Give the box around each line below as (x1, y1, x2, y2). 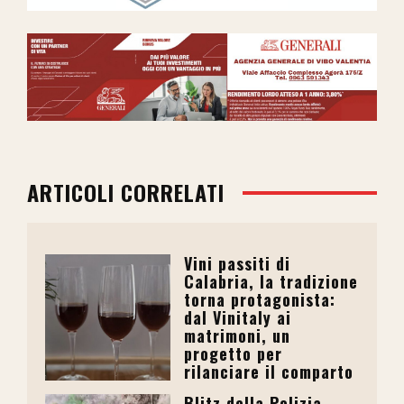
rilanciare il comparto (184, 360, 354, 384)
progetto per (184, 342, 283, 366)
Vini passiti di (184, 252, 291, 276)
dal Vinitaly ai (184, 306, 292, 330)
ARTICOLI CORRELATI (27, 176, 225, 209)
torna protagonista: (184, 288, 336, 312)
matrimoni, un (184, 324, 291, 348)
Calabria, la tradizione (184, 270, 359, 294)
